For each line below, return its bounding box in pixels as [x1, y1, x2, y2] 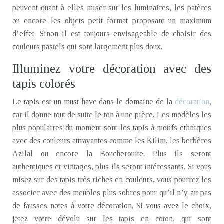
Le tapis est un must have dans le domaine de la [12, 97, 175, 106]
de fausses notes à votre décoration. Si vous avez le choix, [12, 201, 211, 210]
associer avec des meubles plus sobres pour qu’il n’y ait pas [12, 188, 211, 197]
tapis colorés [12, 77, 75, 90]
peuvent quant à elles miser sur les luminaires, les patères [12, 3, 211, 12]
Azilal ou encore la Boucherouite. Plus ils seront [12, 149, 211, 158]
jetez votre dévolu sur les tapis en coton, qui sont [12, 214, 211, 223]
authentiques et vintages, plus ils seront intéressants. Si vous [12, 162, 211, 171]
